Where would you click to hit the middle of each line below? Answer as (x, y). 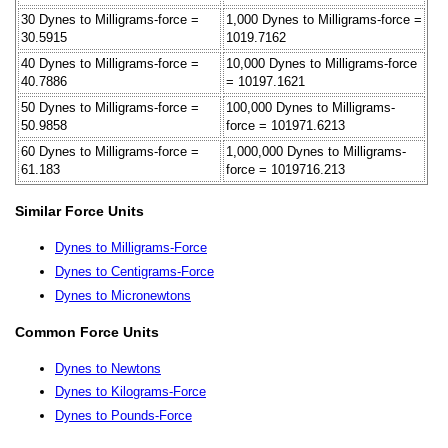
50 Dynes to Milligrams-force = (110, 107)
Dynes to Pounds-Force (123, 416)
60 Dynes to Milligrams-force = (110, 151)
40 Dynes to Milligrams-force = (110, 63)
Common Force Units (87, 331)
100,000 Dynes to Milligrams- (310, 107)
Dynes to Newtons (108, 368)
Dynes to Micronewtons (123, 295)
